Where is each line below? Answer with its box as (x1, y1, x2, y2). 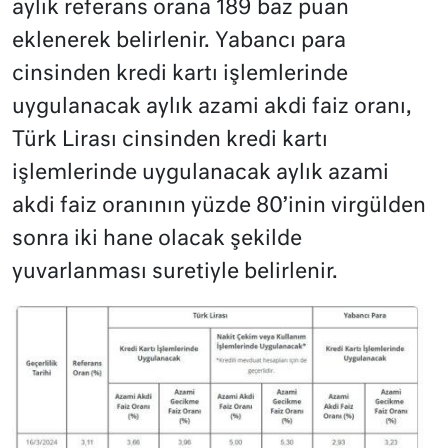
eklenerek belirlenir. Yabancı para (12, 31, 346, 53)
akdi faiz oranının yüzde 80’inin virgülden (12, 196, 426, 218)
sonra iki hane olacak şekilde (12, 229, 302, 251)
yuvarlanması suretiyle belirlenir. (12, 262, 338, 284)
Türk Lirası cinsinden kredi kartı (12, 130, 328, 152)
